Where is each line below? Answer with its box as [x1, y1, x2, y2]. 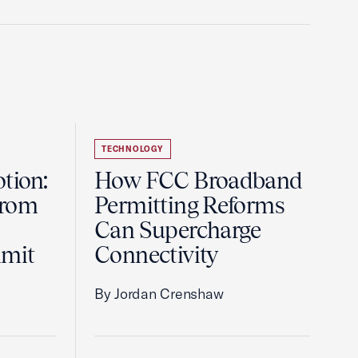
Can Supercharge [94, 217, 261, 244]
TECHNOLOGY [101, 144, 164, 154]
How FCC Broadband [94, 167, 303, 194]
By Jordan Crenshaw [94, 284, 224, 303]
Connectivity [94, 241, 218, 268]
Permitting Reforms [94, 192, 285, 219]
